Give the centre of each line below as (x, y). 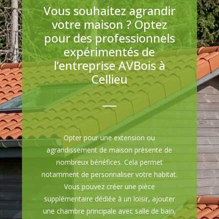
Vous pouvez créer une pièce (109, 187)
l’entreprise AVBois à (109, 66)
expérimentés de (109, 52)
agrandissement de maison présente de (109, 150)
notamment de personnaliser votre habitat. (109, 175)
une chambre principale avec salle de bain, (109, 211)
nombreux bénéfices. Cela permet (109, 162)
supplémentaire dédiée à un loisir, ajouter (109, 199)
